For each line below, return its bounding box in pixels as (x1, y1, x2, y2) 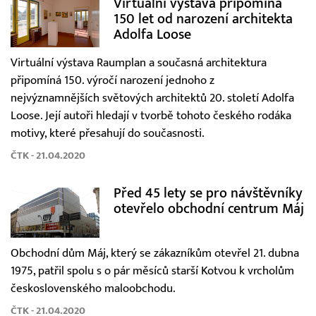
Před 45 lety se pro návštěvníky (113, 185, 303, 202)
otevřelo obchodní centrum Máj (113, 200, 304, 217)
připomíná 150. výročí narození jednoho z (11, 73, 214, 88)
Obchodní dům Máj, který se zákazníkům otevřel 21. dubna (11, 245, 299, 260)
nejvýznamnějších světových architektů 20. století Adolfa (11, 91, 294, 106)
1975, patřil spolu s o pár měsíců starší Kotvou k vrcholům (11, 263, 294, 278)
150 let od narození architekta (113, 10, 293, 27)
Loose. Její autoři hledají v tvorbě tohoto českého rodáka (11, 109, 291, 123)
